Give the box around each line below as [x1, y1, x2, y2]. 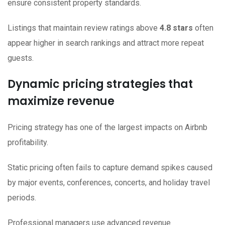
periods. [8, 193, 36, 203]
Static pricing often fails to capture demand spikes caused [8, 163, 212, 173]
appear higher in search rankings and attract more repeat [8, 38, 204, 48]
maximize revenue [8, 93, 115, 109]
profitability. [8, 138, 48, 148]
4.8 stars [160, 23, 193, 33]
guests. [8, 53, 34, 63]
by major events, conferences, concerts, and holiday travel [8, 178, 210, 188]
